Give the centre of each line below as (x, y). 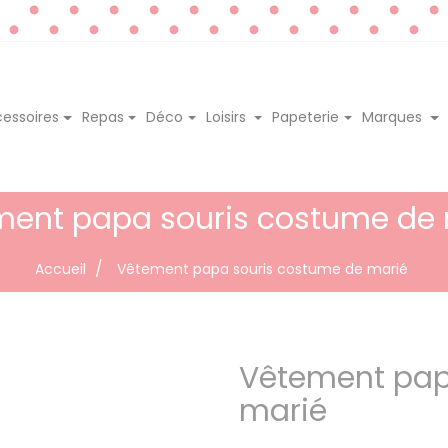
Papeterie (306, 116)
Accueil (60, 268)
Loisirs (227, 116)
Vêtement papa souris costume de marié (262, 268)
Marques (394, 116)
